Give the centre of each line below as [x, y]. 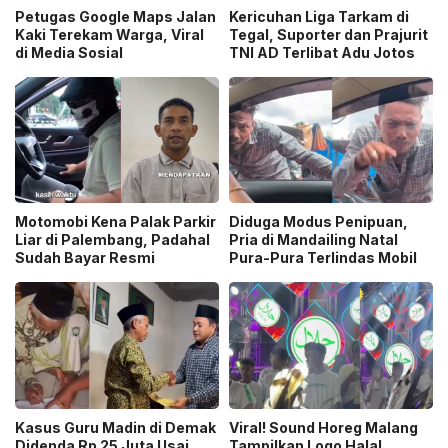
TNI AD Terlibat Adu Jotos [322, 52]
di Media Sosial [69, 52]
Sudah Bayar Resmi [85, 258]
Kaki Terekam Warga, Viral [109, 34]
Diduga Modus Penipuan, [318, 222]
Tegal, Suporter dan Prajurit [328, 34]
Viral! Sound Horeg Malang [323, 427]
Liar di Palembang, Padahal [112, 240]
